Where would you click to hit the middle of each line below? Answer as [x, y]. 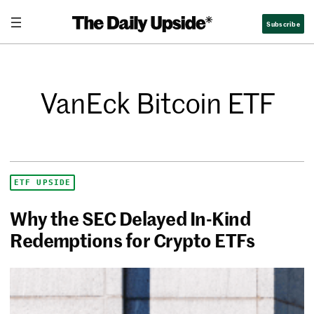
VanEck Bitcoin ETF [157, 103]
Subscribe [283, 23]
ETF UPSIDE [43, 183]
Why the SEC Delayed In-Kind [130, 218]
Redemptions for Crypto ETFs [132, 240]
